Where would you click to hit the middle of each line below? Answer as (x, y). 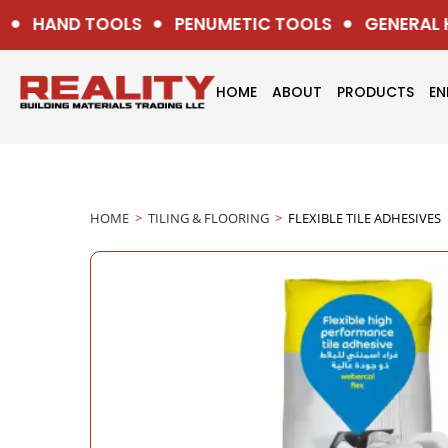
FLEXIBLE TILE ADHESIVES (364, 218)
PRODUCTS (375, 91)
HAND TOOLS (69, 24)
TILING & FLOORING (208, 218)
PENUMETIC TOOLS (235, 24)
